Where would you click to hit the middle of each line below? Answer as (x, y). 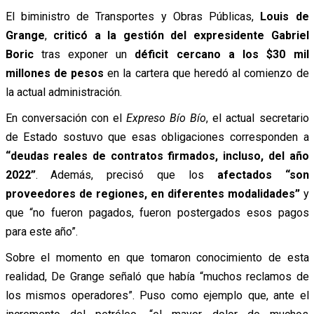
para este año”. (41, 231)
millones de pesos (54, 73)
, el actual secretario (258, 118)
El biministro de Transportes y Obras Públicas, (133, 16)
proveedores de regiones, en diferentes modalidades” (152, 193)
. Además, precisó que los (120, 175)
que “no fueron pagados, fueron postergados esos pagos (157, 212)
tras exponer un (88, 54)
